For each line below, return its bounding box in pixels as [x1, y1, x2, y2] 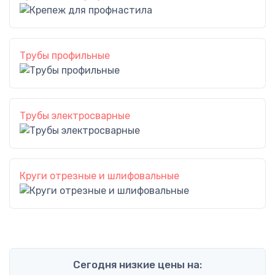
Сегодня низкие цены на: [73, 258, 202, 271]
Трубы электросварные [20, 110, 130, 122]
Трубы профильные [20, 50, 110, 61]
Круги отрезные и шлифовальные [20, 170, 179, 182]
